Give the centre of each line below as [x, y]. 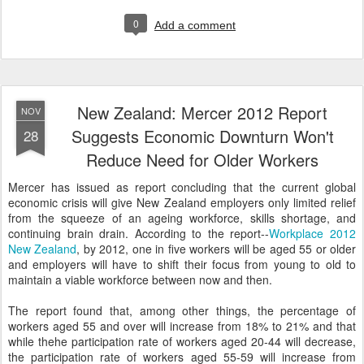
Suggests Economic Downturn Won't [202, 136]
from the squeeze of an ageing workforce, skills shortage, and [182, 218]
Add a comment [195, 25]
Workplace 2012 [313, 233]
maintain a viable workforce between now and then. [140, 279]
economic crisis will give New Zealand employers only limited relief [182, 202]
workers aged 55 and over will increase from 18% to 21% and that [182, 326]
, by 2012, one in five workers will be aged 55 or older [217, 249]
